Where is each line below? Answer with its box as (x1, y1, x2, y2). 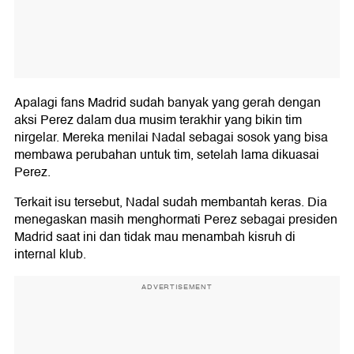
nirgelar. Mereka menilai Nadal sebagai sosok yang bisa (14, 127, 328, 149)
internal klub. (14, 244, 86, 265)
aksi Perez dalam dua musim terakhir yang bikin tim (14, 110, 302, 131)
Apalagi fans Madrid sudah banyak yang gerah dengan (14, 92, 321, 114)
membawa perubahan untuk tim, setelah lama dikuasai (14, 145, 319, 166)
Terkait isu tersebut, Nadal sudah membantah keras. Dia (14, 192, 327, 213)
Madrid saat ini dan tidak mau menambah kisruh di (14, 227, 296, 248)
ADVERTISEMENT (141, 281, 213, 293)
